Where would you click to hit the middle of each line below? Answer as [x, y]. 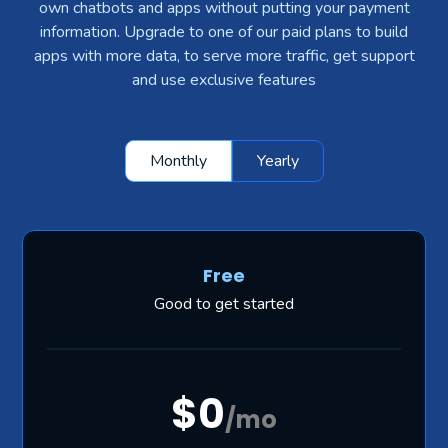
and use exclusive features [224, 80]
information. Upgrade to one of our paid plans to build [224, 32]
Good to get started [224, 304]
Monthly [178, 161]
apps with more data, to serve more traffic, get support [224, 56]
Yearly [277, 161]
